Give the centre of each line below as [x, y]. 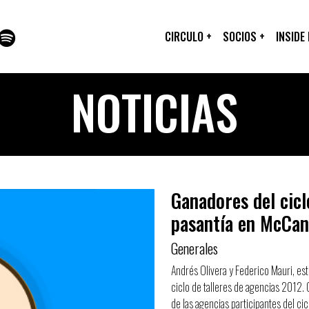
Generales [195, 248]
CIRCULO [186, 37]
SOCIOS [241, 37]
